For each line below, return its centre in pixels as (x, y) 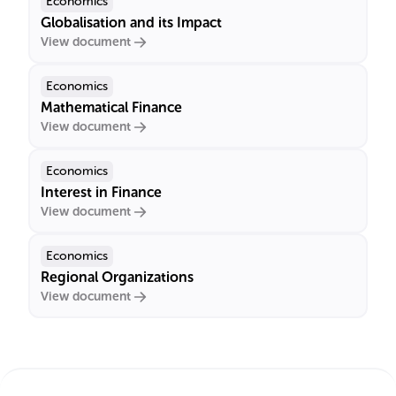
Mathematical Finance (111, 107)
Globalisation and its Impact (131, 23)
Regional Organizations (117, 277)
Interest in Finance (101, 192)
